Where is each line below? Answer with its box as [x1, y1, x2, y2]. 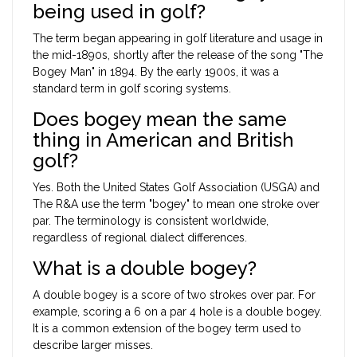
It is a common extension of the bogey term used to [33, 322, 301, 335]
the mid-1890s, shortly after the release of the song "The [33, 49, 323, 62]
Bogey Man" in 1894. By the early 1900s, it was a [33, 65, 279, 79]
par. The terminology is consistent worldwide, [33, 214, 269, 228]
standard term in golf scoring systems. [33, 82, 231, 96]
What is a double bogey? [33, 257, 257, 280]
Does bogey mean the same [33, 108, 287, 131]
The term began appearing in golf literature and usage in [33, 32, 323, 45]
